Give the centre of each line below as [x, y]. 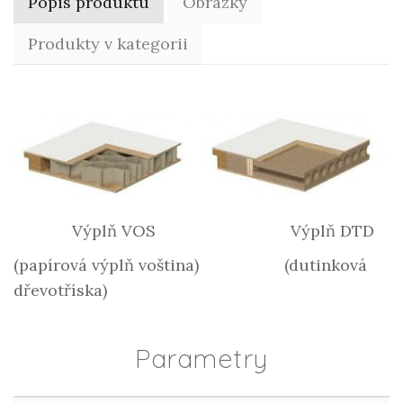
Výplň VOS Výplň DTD [196, 230]
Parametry [201, 358]
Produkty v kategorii [108, 43]
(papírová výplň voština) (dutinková [190, 264]
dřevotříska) [60, 290]
